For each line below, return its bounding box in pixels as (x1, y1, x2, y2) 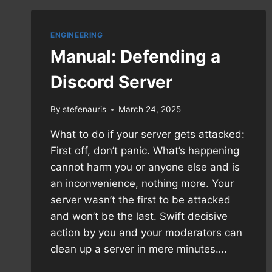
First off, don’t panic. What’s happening (50, 144, 239, 157)
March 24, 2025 (118, 104, 182, 115)
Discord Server (50, 72, 172, 93)
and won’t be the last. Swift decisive (50, 210, 228, 223)
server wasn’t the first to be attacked (50, 194, 231, 206)
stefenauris (63, 104, 107, 115)
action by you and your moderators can (50, 226, 242, 239)
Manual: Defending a (50, 46, 220, 67)
